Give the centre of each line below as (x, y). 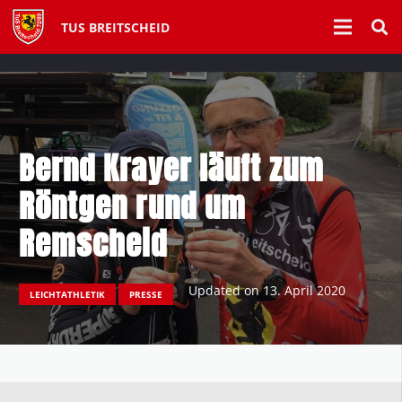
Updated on (225, 290)
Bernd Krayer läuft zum (172, 168)
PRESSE (146, 294)
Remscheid (93, 243)
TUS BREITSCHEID (116, 27)
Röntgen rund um (132, 205)
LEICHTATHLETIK (67, 294)
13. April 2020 (304, 290)
